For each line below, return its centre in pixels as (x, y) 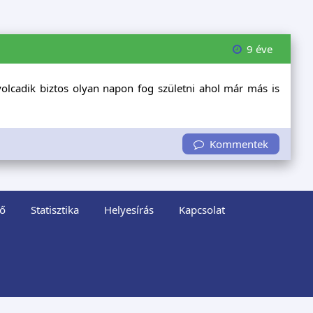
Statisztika (54, 210)
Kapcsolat (202, 210)
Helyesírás (129, 210)
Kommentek (236, 144)
